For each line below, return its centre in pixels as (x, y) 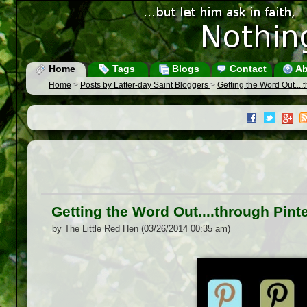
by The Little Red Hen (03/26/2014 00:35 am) (141, 229)
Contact (246, 69)
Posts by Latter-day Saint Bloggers (145, 85)
